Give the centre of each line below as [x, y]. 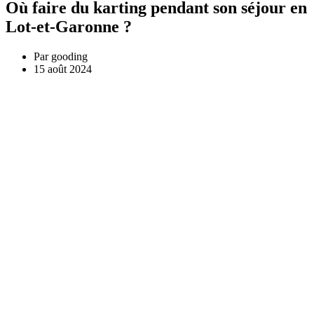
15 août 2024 [63, 69]
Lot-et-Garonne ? [69, 27]
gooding [68, 56]
